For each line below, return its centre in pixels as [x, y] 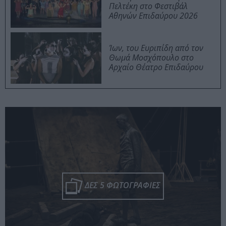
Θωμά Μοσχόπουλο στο [151, 58]
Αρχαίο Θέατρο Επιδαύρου [156, 67]
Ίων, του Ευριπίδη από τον [156, 48]
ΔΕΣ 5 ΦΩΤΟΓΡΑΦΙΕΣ [122, 185]
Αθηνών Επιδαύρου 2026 [153, 16]
